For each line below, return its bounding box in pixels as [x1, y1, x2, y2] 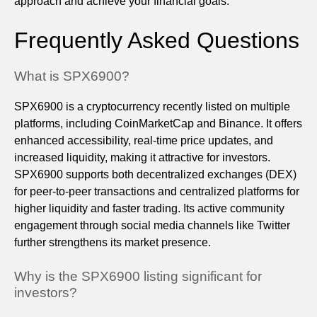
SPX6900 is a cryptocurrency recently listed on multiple [14, 100, 290, 113]
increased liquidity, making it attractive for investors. [14, 151, 270, 164]
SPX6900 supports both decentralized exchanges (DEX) [14, 168, 296, 181]
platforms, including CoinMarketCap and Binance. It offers [14, 117, 302, 130]
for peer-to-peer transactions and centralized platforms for [14, 185, 299, 198]
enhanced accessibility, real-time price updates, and [14, 134, 273, 147]
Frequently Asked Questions [14, 28, 299, 54]
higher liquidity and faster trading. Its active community [14, 202, 284, 215]
